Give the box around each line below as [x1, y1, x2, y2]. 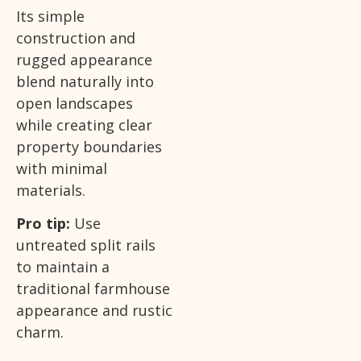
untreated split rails [16, 235, 156, 255]
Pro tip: [16, 214, 70, 234]
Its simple [16, 6, 85, 26]
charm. [16, 322, 64, 342]
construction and [16, 27, 135, 48]
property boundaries [16, 136, 162, 156]
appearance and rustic [16, 301, 172, 321]
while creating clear [16, 114, 152, 135]
